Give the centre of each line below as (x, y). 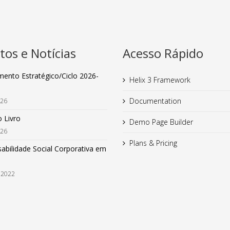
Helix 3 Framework (160, 80)
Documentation (155, 101)
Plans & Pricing (153, 143)
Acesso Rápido (163, 53)
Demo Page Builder (161, 122)
